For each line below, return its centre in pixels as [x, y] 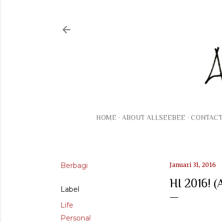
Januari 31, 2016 [193, 165]
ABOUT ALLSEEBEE [154, 118]
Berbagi [74, 166]
